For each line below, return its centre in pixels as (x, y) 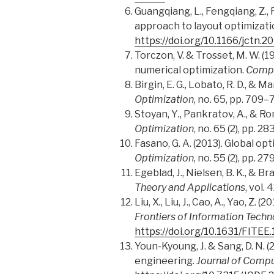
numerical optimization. (190, 70)
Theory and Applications (190, 188)
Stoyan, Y (156, 114)
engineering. (165, 261)
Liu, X (147, 202)
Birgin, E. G (159, 85)
